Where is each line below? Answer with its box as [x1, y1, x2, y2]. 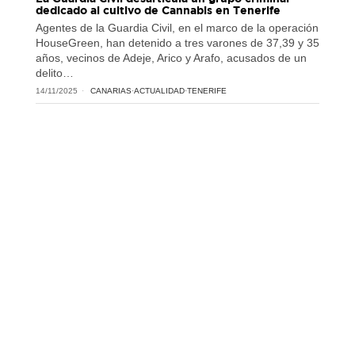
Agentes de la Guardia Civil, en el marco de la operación [35, 21, 319, 35]
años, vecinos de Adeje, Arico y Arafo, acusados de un [35, 52, 307, 65]
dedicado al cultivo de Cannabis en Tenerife [35, 3, 281, 17]
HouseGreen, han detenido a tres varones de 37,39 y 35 [35, 36, 319, 50]
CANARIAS [90, 86, 132, 96]
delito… [35, 67, 74, 80]
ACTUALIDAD [133, 86, 185, 96]
